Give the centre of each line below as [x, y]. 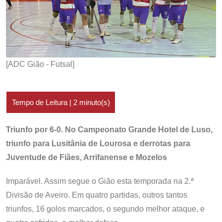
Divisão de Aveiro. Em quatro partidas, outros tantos [97, 195]
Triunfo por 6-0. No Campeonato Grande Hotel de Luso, [109, 130]
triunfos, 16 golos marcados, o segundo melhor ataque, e [105, 209]
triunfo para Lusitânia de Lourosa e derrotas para [98, 143]
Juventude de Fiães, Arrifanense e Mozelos [86, 157]
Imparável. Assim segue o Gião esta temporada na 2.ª [100, 181]
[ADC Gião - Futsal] [40, 64]
